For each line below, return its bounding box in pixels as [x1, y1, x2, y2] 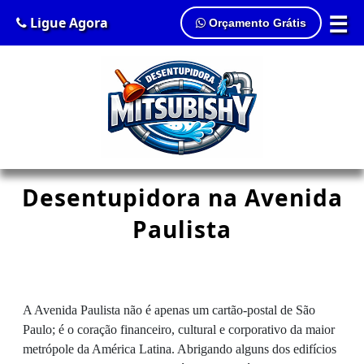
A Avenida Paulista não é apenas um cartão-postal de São [23, 303, 315, 317]
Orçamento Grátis [206, 16, 306, 29]
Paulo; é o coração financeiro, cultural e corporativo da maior [23, 323, 335, 336]
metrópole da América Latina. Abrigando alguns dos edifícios [23, 342, 336, 356]
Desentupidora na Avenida [21, 182, 343, 213]
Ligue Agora [27, 14, 108, 32]
